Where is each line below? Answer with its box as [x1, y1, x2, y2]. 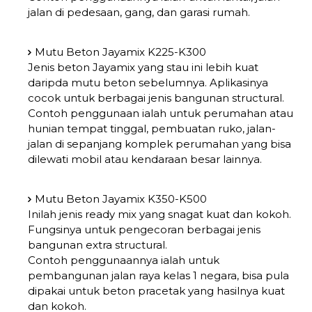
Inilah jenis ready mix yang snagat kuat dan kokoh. [28, 207, 291, 221]
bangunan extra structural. [28, 237, 167, 251]
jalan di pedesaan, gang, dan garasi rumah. [28, 5, 250, 19]
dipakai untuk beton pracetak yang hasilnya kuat [28, 283, 285, 297]
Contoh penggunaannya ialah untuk [28, 253, 219, 267]
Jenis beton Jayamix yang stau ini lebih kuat [28, 60, 258, 74]
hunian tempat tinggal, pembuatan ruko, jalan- [28, 121, 276, 135]
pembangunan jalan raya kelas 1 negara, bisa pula [28, 268, 289, 282]
